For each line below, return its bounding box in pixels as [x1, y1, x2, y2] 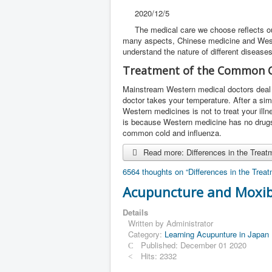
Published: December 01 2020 [141, 239, 247, 251]
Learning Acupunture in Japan [165, 228, 269, 240]
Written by [128, 217, 166, 229]
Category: [128, 228, 165, 240]
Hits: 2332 [141, 250, 177, 262]
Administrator [166, 217, 213, 229]
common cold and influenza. [123, 126, 222, 138]
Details [123, 206, 148, 218]
